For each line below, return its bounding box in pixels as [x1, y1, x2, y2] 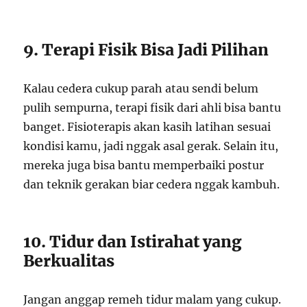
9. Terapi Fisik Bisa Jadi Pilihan [23, 40, 269, 60]
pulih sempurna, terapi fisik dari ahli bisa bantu [23, 101, 282, 115]
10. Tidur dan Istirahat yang [23, 232, 243, 252]
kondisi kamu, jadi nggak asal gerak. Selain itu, [23, 139, 279, 153]
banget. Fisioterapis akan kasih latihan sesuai [23, 120, 271, 134]
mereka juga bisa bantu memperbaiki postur [23, 158, 265, 173]
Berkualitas [23, 251, 115, 271]
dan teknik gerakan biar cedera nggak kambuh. [23, 177, 280, 192]
